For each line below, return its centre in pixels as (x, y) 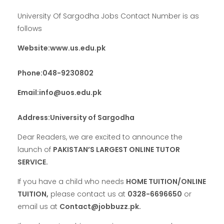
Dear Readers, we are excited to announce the (100, 137)
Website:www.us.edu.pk (61, 48)
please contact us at (88, 194)
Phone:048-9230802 (55, 73)
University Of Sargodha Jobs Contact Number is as (108, 16)
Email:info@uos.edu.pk (59, 92)
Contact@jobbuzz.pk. (100, 206)
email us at (38, 206)
